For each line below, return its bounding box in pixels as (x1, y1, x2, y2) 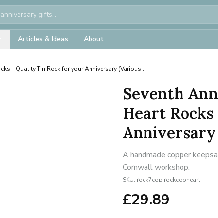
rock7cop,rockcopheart (137, 176, 200, 183)
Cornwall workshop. (123, 162, 190, 173)
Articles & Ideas (18, 35, 68, 44)
